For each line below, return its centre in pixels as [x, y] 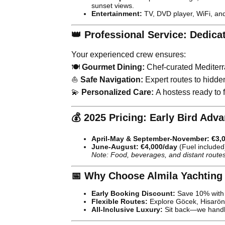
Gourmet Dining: [113, 67]
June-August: [115, 146]
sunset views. [113, 5]
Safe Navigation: [112, 79]
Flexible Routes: [120, 201]
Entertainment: [117, 13]
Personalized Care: [118, 92]
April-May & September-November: [150, 138]
